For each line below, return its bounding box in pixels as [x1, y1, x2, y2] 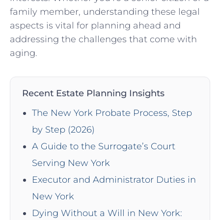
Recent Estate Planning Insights [22, 87, 165, 99]
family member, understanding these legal [10, 6, 200, 18]
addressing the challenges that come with [10, 34, 197, 45]
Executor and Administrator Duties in [32, 174, 196, 186]
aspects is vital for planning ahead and [10, 20, 181, 31]
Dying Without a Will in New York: [32, 208, 182, 219]
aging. [10, 48, 37, 59]
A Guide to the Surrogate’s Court [32, 141, 175, 152]
